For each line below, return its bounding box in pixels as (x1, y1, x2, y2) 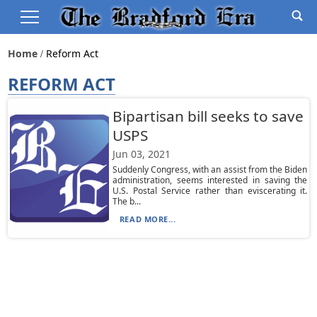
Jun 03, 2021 (112, 147, 171, 161)
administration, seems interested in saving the (112, 174, 308, 186)
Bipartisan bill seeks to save (112, 106, 304, 126)
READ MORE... (119, 214, 176, 224)
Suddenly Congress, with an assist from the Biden (112, 163, 308, 175)
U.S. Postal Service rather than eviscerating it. (112, 185, 308, 197)
